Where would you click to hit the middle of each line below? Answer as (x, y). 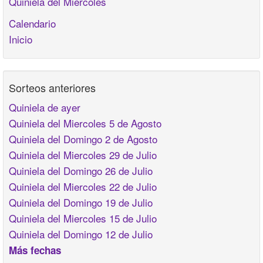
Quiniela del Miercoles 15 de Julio (83, 218)
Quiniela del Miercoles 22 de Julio (83, 187)
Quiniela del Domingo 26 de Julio (81, 171)
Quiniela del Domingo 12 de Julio (81, 234)
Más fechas (35, 250)
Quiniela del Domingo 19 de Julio (81, 203)
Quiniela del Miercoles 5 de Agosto (85, 123)
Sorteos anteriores (52, 88)
